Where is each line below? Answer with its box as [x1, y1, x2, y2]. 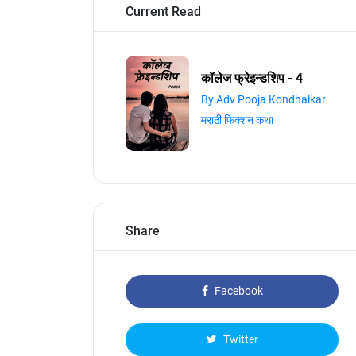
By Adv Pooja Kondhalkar [201, 93, 326, 106]
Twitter [220, 333, 258, 346]
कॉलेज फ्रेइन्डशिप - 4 [201, 71, 303, 86]
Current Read [126, 4, 201, 19]
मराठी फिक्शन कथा [201, 114, 273, 126]
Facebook [211, 284, 263, 297]
